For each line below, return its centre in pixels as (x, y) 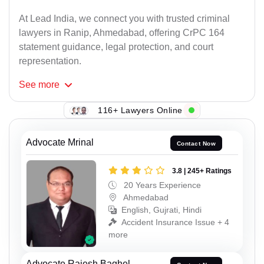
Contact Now (196, 143)
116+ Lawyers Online (140, 110)
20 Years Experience (161, 185)
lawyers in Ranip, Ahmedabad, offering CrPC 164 (122, 33)
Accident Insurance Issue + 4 (175, 222)
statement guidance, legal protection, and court (116, 47)
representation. (50, 61)
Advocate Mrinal (60, 143)
